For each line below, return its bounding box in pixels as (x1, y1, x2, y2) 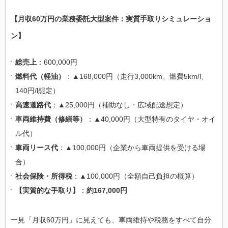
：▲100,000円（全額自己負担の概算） (72, 172, 198, 180)
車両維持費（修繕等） (15, 115, 87, 123)
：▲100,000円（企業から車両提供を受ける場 (58, 143, 206, 152)
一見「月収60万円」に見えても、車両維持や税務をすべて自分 (11, 215, 211, 224)
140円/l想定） (15, 86, 60, 95)
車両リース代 (15, 143, 58, 152)
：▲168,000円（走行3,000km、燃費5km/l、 (65, 72, 208, 80)
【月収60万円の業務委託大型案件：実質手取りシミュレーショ (11, 14, 211, 23)
